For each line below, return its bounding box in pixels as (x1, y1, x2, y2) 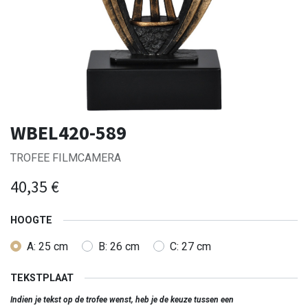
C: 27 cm (170, 239, 211, 253)
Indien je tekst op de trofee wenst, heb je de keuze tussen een (10, 294, 234, 305)
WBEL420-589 (10, 120, 126, 146)
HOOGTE (10, 214, 52, 227)
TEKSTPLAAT (10, 272, 74, 284)
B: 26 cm (98, 239, 140, 253)
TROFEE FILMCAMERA (10, 151, 121, 165)
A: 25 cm (27, 239, 68, 253)
